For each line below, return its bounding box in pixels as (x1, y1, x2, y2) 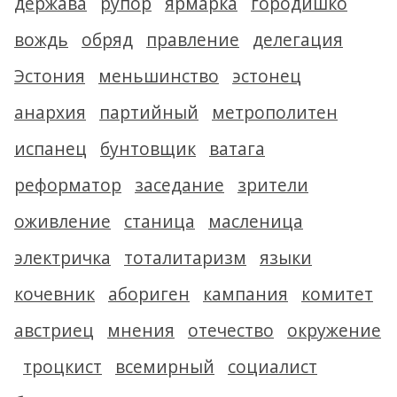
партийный (99, 100, 198, 124)
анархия (14, 100, 86, 124)
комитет (301, 282, 373, 306)
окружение (287, 318, 381, 342)
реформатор (14, 173, 121, 197)
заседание (135, 173, 224, 197)
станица (124, 209, 195, 233)
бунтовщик (100, 136, 196, 160)
